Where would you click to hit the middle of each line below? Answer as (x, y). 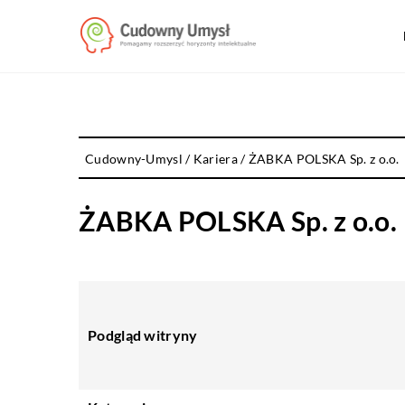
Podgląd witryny (143, 335)
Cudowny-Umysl (134, 159)
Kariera (215, 159)
